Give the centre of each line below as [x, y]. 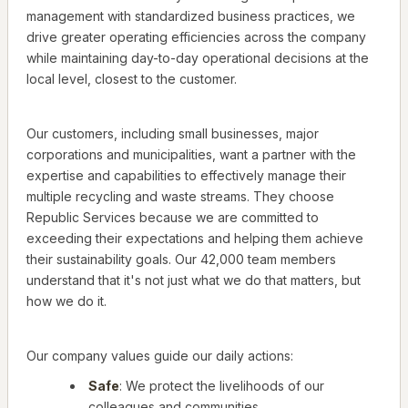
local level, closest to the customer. [132, 79]
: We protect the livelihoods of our [222, 386]
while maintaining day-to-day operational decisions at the [198, 58]
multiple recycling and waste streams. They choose [180, 197]
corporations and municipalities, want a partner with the [191, 155]
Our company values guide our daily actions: [160, 356]
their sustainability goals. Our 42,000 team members [181, 260]
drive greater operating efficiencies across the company [196, 37]
